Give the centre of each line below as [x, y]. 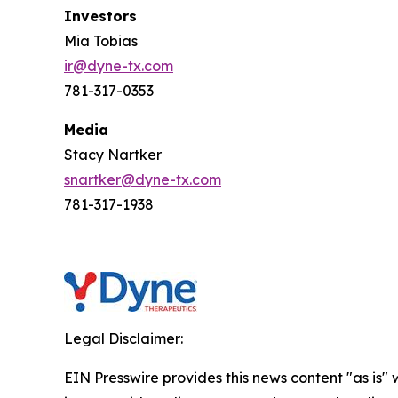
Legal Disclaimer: [123, 339]
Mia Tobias [101, 41]
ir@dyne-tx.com [119, 66]
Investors [100, 16]
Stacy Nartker [113, 155]
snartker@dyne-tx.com [143, 180]
